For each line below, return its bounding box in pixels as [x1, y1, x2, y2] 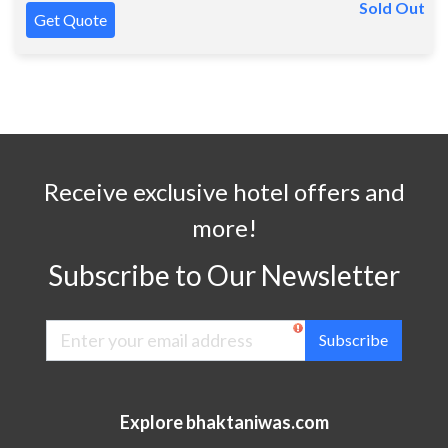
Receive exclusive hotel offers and [43, 176, 405, 206]
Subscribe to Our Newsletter [48, 257, 400, 292]
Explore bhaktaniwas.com [119, 410, 329, 433]
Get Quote [34, 9, 107, 29]
